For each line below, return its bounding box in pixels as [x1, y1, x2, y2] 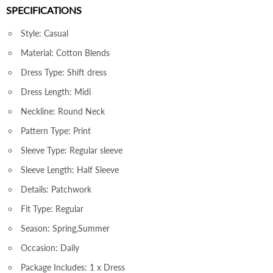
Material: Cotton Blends [21, 47, 110, 58]
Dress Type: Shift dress [21, 66, 107, 77]
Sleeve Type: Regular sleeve [21, 144, 122, 155]
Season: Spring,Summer [21, 222, 110, 233]
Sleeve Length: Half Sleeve [21, 164, 119, 175]
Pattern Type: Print [21, 125, 91, 136]
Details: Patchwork [21, 183, 91, 194]
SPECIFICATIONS [6, 4, 82, 16]
